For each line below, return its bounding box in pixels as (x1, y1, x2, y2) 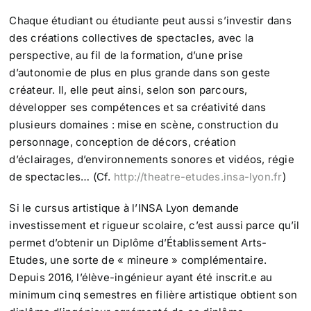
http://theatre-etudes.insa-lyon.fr (113, 170, 283, 184)
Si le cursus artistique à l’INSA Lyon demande (9, 201, 239, 215)
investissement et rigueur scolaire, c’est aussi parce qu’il (9, 219, 300, 233)
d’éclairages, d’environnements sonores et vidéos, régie (9, 153, 294, 167)
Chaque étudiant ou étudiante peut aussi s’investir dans (9, 14, 292, 28)
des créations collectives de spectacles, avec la (9, 31, 254, 45)
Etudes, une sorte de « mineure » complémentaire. (9, 253, 267, 267)
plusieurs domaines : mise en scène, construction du (9, 118, 278, 132)
